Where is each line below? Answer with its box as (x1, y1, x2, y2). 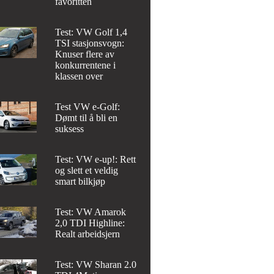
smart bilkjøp (55, 176, 106, 187)
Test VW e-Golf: (55, 101, 120, 112)
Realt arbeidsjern (55, 228, 120, 239)
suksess (55, 123, 84, 134)
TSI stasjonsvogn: (55, 37, 125, 48)
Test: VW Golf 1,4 (55, 26, 128, 37)
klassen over (55, 70, 103, 81)
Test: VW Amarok (55, 206, 127, 217)
